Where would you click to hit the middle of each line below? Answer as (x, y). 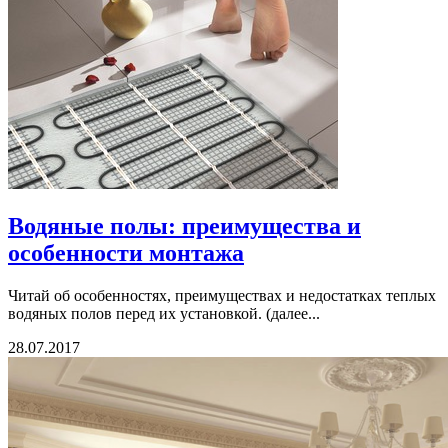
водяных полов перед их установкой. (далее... (164, 313)
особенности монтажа (126, 252)
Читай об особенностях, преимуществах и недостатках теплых (222, 295)
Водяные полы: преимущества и (184, 225)
